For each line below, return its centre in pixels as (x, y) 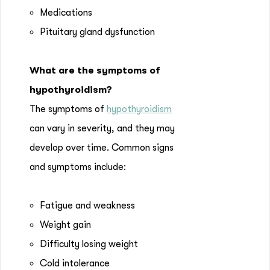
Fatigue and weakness (87, 206)
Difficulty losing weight (89, 244)
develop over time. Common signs (102, 148)
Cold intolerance (75, 263)
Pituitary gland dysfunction (97, 32)
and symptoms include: (78, 167)
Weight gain (67, 225)
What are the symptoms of (95, 71)
